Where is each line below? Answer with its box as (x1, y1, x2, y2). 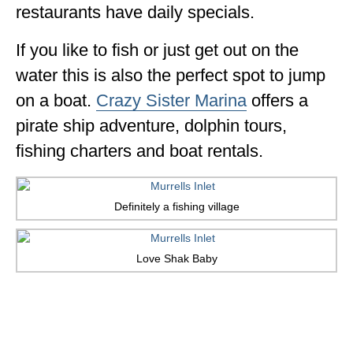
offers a (247, 91, 308, 111)
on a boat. (16, 91, 96, 111)
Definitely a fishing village (113, 200, 240, 214)
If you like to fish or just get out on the (16, 40, 299, 61)
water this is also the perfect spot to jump (16, 65, 325, 86)
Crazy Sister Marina (96, 91, 247, 111)
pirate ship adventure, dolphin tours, (16, 116, 287, 136)
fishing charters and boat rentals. (16, 141, 263, 162)
